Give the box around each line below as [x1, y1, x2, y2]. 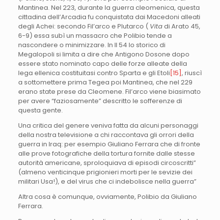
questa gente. [18, 105, 63, 115]
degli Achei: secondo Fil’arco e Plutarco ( [18, 21, 150, 31]
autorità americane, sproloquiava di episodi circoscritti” [18, 158, 196, 167]
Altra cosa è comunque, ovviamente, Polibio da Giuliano [18, 192, 197, 201]
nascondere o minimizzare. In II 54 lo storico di [18, 40, 165, 50]
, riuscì [181, 68, 202, 78]
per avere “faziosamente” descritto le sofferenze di [18, 96, 182, 106]
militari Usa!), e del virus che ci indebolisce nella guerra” [18, 176, 196, 186]
